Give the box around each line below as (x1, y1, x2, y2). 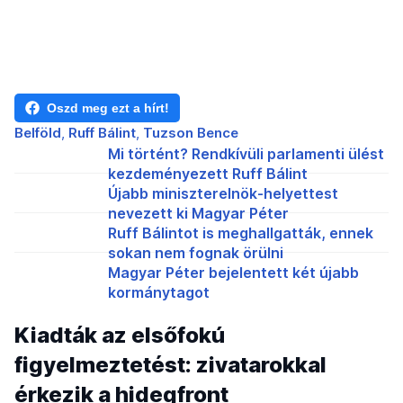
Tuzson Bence (143, 123, 238, 141)
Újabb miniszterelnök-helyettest (108, 184, 338, 202)
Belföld (14, 123, 61, 141)
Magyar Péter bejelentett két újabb (108, 263, 359, 282)
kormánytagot (108, 282, 210, 301)
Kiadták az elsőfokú (14, 321, 225, 348)
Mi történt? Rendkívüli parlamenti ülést (108, 144, 384, 163)
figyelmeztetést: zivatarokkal (14, 351, 327, 378)
